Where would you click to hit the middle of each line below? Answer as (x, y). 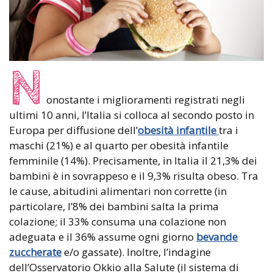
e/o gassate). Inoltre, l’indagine (136, 252)
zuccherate (35, 252)
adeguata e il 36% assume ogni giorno (103, 237)
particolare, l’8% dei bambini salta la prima (114, 207)
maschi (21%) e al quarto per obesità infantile (119, 146)
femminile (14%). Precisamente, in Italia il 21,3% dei (133, 161)
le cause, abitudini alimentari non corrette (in (118, 191)
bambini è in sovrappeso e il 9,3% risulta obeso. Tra (134, 176)
